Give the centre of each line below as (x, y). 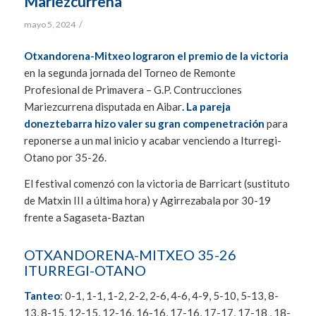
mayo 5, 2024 (49, 24)
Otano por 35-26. (66, 158)
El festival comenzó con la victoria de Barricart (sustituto (157, 184)
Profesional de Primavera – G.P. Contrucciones (133, 90)
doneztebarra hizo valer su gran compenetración (144, 124)
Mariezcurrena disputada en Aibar (103, 107)
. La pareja (206, 107)
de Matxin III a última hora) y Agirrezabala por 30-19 (147, 201)
